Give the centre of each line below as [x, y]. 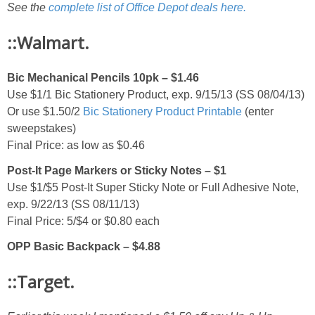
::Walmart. [48, 43]
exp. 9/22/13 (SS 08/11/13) [73, 205]
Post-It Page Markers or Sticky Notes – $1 [117, 171]
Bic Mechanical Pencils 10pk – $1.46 [103, 78]
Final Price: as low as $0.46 [76, 146]
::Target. [41, 282]
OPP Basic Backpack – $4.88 [84, 247]
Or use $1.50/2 [45, 112]
